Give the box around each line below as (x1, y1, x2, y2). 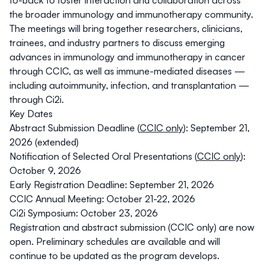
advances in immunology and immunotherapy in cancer (9, 51, 245, 63)
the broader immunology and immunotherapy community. (9, 8, 253, 21)
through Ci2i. (9, 93, 64, 106)
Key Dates (9, 108, 53, 120)
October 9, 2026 (9, 164, 81, 177)
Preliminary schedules (36, 235, 128, 248)
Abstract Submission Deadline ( (9, 122, 140, 134)
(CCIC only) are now (166, 221, 254, 234)
